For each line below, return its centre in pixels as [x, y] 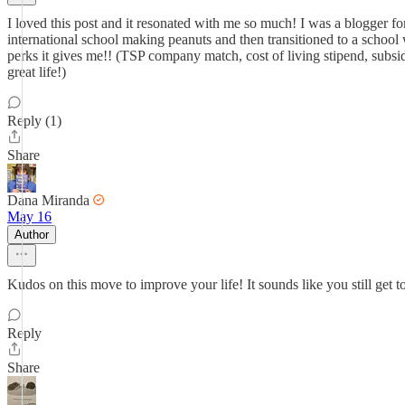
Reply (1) [34, 121]
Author [32, 235]
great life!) [37, 72]
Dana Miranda [48, 200]
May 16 [29, 217]
